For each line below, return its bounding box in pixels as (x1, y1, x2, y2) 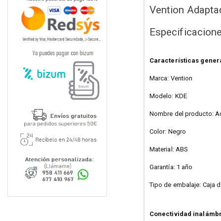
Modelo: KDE (149, 92, 187, 100)
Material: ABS (149, 145, 188, 153)
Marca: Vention (149, 74, 193, 82)
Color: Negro (149, 127, 186, 135)
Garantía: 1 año (149, 163, 193, 171)
